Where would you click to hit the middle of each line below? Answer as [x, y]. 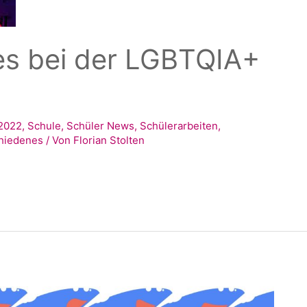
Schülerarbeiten [179, 126]
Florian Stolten [109, 140]
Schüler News [101, 126]
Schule [45, 126]
